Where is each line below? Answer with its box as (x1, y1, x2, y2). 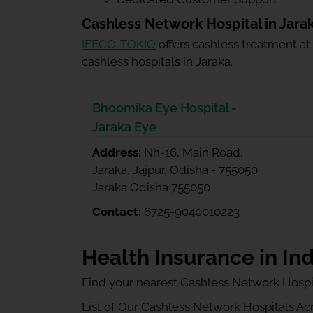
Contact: (92, 205, 144, 219)
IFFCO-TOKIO (82, 37, 156, 51)
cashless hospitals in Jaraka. (82, 54, 233, 68)
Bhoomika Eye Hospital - (92, 101, 237, 115)
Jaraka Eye (92, 119, 156, 134)
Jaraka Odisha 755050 (92, 180, 210, 194)
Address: (92, 145, 144, 159)
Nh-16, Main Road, (144, 145, 243, 159)
